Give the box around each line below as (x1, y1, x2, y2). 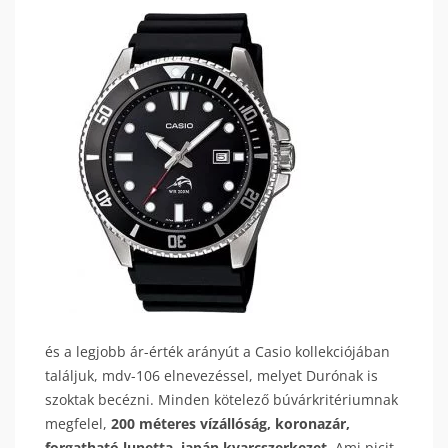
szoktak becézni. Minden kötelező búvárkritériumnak (45, 390, 398, 409)
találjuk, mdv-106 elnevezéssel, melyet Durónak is (45, 366, 378, 385)
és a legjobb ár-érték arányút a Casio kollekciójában (45, 342, 390, 361)
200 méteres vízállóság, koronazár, (111, 414, 350, 433)
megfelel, (45, 414, 111, 433)
